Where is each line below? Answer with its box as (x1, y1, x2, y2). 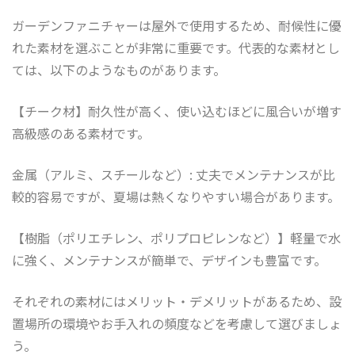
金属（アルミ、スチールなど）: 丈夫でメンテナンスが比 (12, 164, 335, 184)
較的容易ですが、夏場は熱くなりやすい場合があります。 (12, 186, 340, 206)
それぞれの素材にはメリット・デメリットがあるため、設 (12, 291, 342, 311)
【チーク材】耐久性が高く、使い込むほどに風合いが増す (12, 101, 342, 120)
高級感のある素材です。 (12, 123, 150, 143)
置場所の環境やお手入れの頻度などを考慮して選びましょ (12, 313, 342, 333)
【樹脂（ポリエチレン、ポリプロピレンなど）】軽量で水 (12, 227, 341, 247)
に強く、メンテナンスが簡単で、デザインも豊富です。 (12, 250, 326, 269)
